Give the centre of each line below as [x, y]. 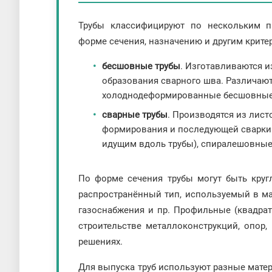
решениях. [100, 242]
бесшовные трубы [141, 66]
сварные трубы [135, 115]
